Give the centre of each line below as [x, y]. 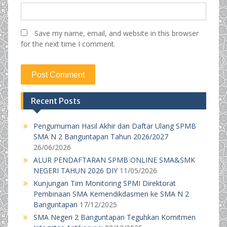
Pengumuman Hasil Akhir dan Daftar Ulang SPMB [115, 126]
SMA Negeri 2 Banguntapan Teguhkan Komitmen [114, 217]
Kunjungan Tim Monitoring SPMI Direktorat [104, 183]
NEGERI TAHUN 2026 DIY [75, 171]
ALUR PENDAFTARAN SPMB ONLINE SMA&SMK [114, 160]
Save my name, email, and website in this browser [116, 33]
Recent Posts [55, 101]
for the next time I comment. [68, 44]
